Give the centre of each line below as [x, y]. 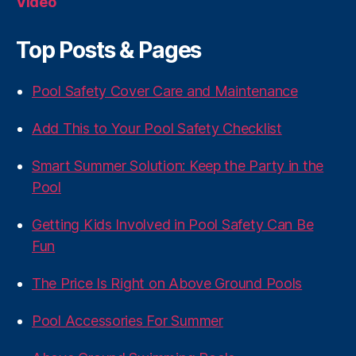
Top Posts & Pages [109, 50]
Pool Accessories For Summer [128, 321]
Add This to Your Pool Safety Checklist [157, 128]
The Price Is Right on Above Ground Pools [167, 283]
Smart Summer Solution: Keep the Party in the [178, 166]
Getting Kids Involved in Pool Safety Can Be [173, 224]
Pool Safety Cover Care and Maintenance [165, 91]
